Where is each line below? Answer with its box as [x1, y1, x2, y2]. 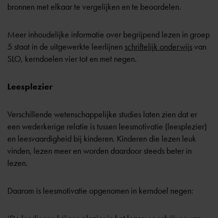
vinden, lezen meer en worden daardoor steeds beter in [7, 145, 192, 156]
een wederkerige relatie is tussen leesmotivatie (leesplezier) [7, 121, 207, 132]
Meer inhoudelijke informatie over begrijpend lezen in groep [7, 29, 210, 40]
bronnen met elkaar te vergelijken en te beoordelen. [7, 1, 181, 12]
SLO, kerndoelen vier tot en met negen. [7, 54, 137, 64]
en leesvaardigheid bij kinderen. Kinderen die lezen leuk [7, 133, 196, 144]
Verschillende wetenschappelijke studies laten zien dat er [7, 109, 197, 120]
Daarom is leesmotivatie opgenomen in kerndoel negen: [7, 185, 193, 196]
